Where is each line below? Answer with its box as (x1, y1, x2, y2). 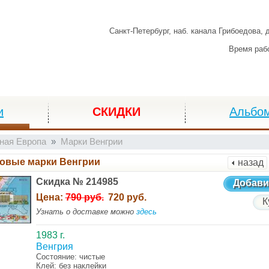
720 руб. (107, 192, 147, 202)
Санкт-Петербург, (109, 26, 174, 35)
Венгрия (35, 241, 73, 252)
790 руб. (65, 192, 104, 202)
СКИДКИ (92, 105, 141, 118)
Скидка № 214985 (35, 177, 118, 187)
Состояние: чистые (35, 252, 105, 261)
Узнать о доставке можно (35, 207, 136, 216)
